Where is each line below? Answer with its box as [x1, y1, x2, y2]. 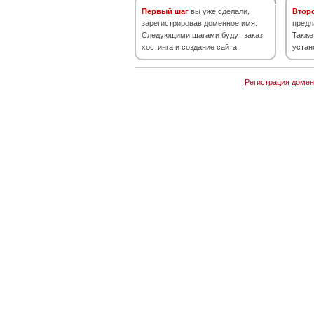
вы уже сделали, [189, 7, 250, 15]
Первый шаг [142, 7, 189, 15]
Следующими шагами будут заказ [142, 31, 263, 39]
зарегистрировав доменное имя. [142, 19, 257, 27]
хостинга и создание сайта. [142, 43, 239, 51]
